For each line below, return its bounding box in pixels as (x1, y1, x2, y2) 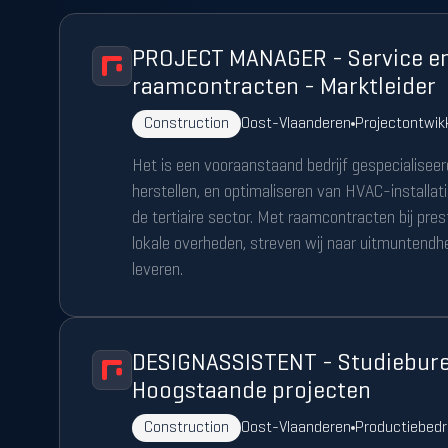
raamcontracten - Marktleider (131, 77, 436, 99)
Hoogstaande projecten (131, 381, 371, 403)
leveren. (131, 263, 183, 279)
